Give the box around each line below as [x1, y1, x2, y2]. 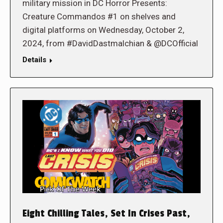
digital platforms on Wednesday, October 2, [22, 24, 184, 35]
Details [22, 55, 46, 64]
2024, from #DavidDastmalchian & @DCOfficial [22, 38, 198, 48]
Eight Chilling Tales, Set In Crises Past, [22, 208, 190, 220]
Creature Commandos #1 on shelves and [22, 11, 176, 21]
